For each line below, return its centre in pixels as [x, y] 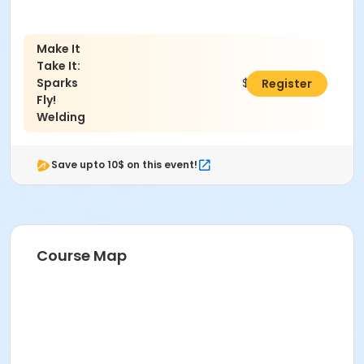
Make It [58, 49]
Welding [61, 117]
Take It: [58, 66]
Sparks [57, 83]
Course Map [82, 256]
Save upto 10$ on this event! [124, 165]
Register [287, 83]
